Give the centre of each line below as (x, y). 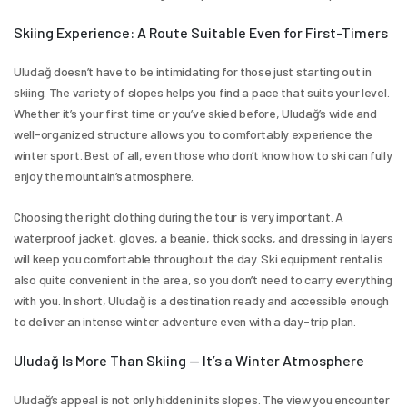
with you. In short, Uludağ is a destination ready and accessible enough (202, 300)
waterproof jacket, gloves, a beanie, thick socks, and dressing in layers (203, 237)
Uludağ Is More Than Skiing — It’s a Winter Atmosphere (189, 360)
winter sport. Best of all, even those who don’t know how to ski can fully (203, 154)
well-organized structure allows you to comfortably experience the (193, 134)
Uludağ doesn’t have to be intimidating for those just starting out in (193, 71)
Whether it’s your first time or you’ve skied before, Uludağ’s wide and (195, 113)
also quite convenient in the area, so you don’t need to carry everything (203, 279)
